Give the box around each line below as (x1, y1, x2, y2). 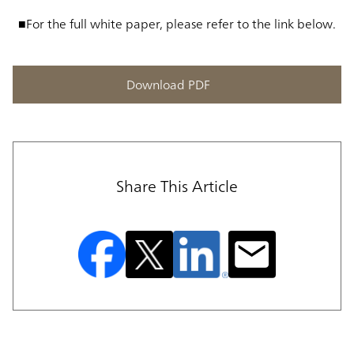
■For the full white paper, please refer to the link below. (18, 12, 336, 35)
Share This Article (116, 171, 238, 200)
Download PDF (126, 73, 210, 96)
